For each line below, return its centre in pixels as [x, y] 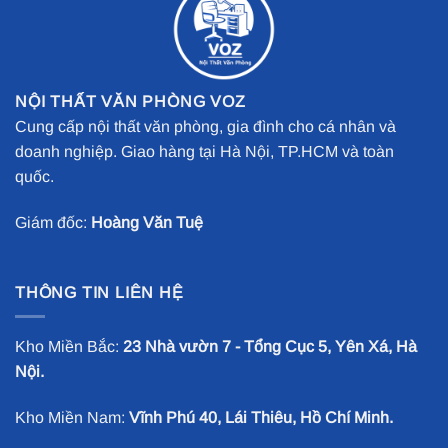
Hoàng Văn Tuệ [147, 222]
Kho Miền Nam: [72, 418]
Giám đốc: [53, 222]
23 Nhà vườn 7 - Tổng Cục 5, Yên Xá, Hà [270, 347]
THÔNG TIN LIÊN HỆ [99, 292]
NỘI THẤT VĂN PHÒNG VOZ [130, 102]
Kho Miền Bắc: [69, 347]
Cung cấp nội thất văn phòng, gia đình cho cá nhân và [205, 127]
